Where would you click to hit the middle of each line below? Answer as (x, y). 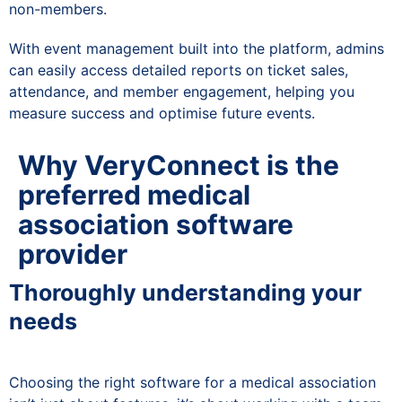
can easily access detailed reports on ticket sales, (179, 70)
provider (73, 253)
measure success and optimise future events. (162, 113)
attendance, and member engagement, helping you (182, 91)
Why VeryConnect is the (179, 165)
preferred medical (134, 194)
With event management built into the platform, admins (197, 48)
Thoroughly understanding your (185, 292)
